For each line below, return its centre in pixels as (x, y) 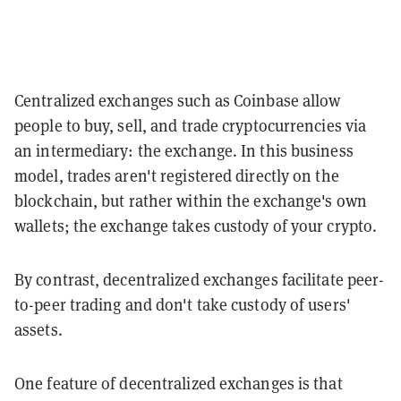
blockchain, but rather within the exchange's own (191, 200)
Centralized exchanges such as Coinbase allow (178, 100)
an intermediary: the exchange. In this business (184, 150)
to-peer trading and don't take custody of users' (183, 304)
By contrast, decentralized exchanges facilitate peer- (200, 279)
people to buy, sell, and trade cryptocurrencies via (191, 125)
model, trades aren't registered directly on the (177, 175)
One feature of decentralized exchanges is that (179, 383)
